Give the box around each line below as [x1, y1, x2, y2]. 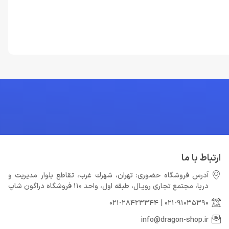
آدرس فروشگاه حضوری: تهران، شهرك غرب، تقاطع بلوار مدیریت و [8, 170, 209, 181]
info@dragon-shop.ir [141, 215, 209, 225]
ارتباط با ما [181, 151, 221, 165]
